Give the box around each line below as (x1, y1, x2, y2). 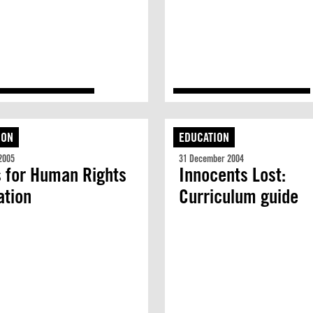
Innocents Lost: (179, 163, 286, 187)
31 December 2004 (179, 153, 244, 164)
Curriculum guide (179, 184, 298, 208)
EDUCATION (179, 130, 229, 145)
